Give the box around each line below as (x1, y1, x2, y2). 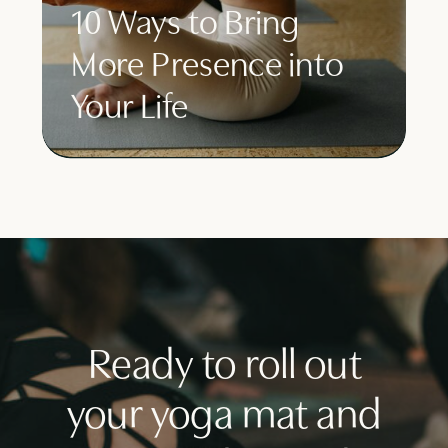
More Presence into (71, 43, 344, 84)
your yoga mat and (67, 390, 383, 439)
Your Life (71, 85, 188, 126)
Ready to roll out (88, 340, 362, 388)
